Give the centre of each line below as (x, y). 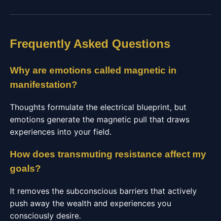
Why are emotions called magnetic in (93, 70)
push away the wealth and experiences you (91, 203)
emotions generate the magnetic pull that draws (100, 119)
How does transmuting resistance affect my (108, 154)
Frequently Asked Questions (90, 43)
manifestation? (44, 84)
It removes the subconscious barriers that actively (103, 191)
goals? (25, 169)
